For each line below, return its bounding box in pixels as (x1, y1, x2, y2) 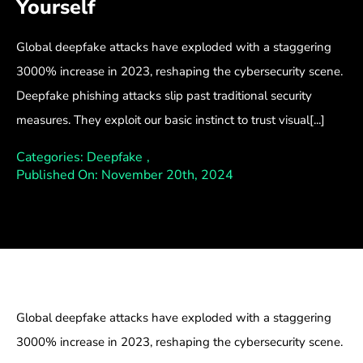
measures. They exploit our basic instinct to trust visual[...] (15, 112, 325, 129)
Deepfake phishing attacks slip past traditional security (15, 88, 312, 105)
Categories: (15, 148, 87, 167)
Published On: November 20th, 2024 (15, 166, 233, 185)
